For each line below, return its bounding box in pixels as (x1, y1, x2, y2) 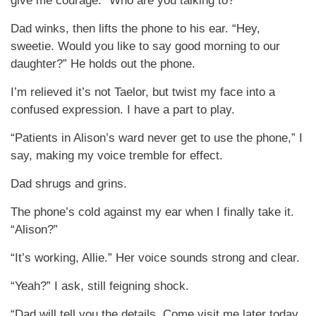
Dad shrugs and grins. (11, 177, 127, 190)
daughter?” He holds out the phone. (11, 57, 195, 71)
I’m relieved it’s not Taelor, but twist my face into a (11, 85, 275, 99)
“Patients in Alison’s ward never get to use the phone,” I (11, 131, 303, 145)
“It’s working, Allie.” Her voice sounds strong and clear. (11, 251, 300, 265)
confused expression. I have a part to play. (11, 103, 235, 116)
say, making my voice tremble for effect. (11, 149, 223, 162)
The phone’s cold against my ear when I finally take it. (11, 205, 294, 219)
